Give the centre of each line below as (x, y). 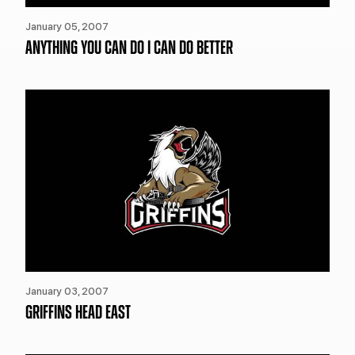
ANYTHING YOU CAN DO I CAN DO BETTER (129, 48)
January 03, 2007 (67, 292)
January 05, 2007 (67, 26)
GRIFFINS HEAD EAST (78, 313)
